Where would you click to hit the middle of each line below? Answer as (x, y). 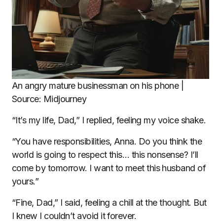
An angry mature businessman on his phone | (98, 86)
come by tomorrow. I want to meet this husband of (109, 168)
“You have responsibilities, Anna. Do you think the (107, 141)
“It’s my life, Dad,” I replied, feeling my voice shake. (109, 120)
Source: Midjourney (49, 99)
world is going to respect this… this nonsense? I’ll (105, 155)
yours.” (25, 181)
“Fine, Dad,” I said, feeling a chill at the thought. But (109, 203)
